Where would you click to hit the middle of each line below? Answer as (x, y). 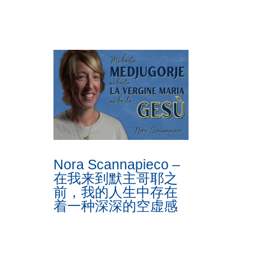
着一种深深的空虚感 (116, 206)
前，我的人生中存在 (116, 192)
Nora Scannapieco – (117, 164)
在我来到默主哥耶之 (116, 178)
